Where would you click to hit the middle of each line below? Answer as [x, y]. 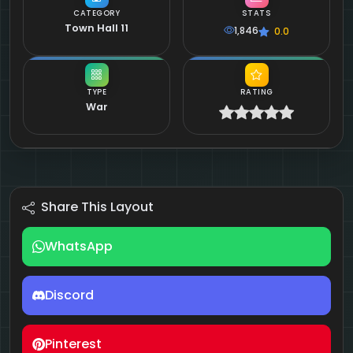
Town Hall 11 [97, 28]
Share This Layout [97, 207]
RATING [256, 92]
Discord [69, 295]
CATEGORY [97, 13]
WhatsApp [79, 247]
